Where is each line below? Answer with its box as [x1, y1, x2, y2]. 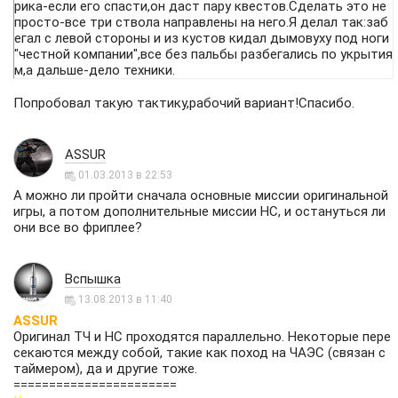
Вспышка [65, 271, 121, 287]
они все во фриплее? [13, 219, 142, 235]
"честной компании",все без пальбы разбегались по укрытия [14, 46, 393, 63]
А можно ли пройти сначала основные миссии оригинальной [13, 187, 388, 203]
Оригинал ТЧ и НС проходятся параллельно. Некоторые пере [13, 329, 391, 346]
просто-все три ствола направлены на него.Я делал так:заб [14, 14, 388, 31]
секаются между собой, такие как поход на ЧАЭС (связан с [13, 345, 386, 362]
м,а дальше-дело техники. [14, 62, 175, 79]
